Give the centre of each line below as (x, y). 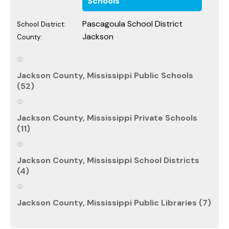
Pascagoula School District (132, 24)
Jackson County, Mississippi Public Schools (105, 75)
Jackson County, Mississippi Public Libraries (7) (114, 202)
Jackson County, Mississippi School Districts (108, 160)
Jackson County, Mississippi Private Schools (107, 118)
